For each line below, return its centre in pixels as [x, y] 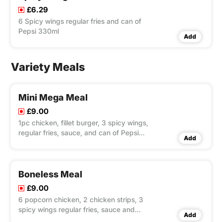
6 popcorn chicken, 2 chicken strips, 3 [79, 200]
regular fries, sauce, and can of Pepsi [79, 133]
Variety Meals [48, 67]
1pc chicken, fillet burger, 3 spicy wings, [83, 123]
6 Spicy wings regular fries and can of [80, 21]
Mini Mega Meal [53, 98]
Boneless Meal [50, 174]
